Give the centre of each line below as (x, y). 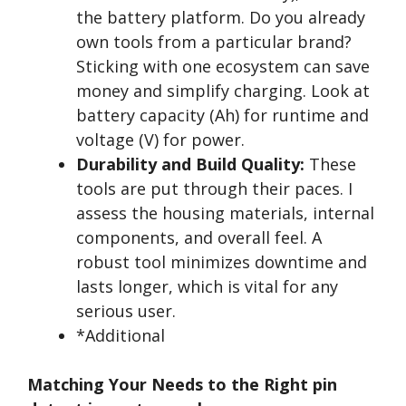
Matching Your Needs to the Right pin (182, 384)
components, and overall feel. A (199, 237)
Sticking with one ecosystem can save (223, 66)
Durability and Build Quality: (190, 164)
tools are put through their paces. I (214, 188)
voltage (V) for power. (160, 140)
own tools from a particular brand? (214, 42)
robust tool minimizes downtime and (222, 262)
